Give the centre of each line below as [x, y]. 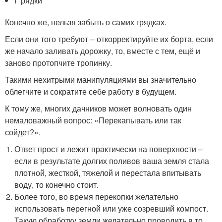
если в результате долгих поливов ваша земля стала [112, 161]
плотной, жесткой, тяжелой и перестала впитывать [108, 173]
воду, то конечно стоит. [57, 185]
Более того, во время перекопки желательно [97, 196]
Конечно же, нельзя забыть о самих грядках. [86, 22]
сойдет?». [23, 132]
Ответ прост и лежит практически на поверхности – [109, 149]
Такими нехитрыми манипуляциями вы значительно [101, 80]
